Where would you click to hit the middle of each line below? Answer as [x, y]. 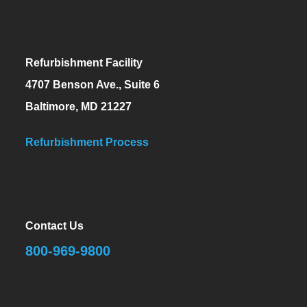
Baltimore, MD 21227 [79, 106]
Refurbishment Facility [84, 62]
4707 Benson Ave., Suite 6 [93, 84]
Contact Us [55, 225]
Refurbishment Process [87, 142]
